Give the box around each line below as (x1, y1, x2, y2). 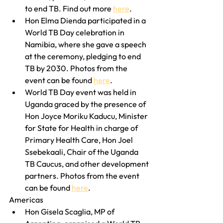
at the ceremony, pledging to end (25, 51, 142, 61)
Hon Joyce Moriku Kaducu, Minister (25, 111, 149, 121)
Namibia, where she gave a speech (25, 39, 148, 49)
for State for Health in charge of (25, 122, 139, 133)
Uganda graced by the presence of (25, 99, 147, 109)
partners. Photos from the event (25, 170, 141, 181)
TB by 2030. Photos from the (25, 63, 129, 73)
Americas (9, 194, 43, 205)
